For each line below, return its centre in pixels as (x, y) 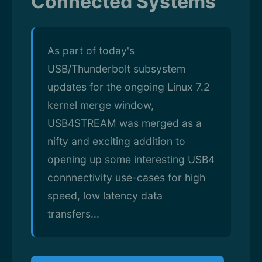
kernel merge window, (101, 105)
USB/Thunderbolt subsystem (116, 69)
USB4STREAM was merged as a (125, 123)
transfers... (73, 214)
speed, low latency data (105, 196)
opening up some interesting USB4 (131, 159)
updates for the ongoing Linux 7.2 (129, 87)
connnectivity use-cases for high (126, 177)
